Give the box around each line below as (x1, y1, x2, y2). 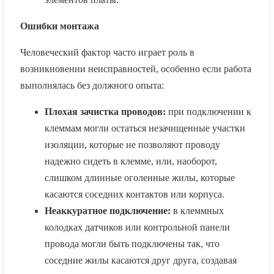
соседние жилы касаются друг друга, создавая (45, 255, 237, 266)
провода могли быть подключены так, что (45, 239, 220, 250)
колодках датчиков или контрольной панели (45, 222, 230, 233)
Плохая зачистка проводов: (45, 106, 166, 117)
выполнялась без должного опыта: (20, 80, 164, 91)
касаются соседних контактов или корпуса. (45, 189, 224, 200)
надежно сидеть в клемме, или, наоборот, (45, 156, 217, 167)
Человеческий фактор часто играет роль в (20, 47, 194, 58)
